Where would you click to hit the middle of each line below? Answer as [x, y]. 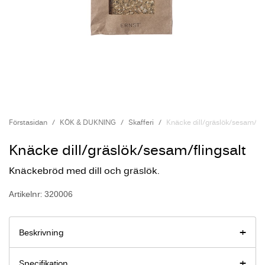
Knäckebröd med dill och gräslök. [84, 170]
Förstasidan [28, 122]
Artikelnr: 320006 [41, 194]
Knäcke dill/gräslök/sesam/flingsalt [127, 149]
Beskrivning [41, 232]
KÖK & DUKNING [88, 122]
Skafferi [141, 122]
